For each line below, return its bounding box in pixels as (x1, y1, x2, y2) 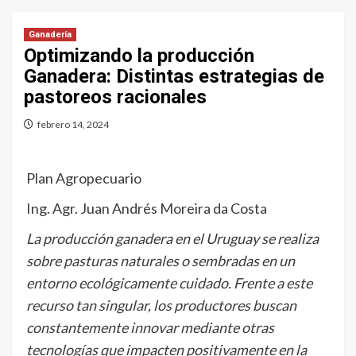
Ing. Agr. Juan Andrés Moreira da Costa (26, 199, 269, 217)
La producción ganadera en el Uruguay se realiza (26, 230, 319, 247)
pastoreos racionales (24, 86, 211, 108)
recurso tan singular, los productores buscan (26, 296, 296, 314)
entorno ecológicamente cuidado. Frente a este (26, 274, 312, 292)
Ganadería (29, 29, 72, 40)
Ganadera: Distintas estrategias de (24, 65, 324, 87)
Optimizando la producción (24, 44, 254, 67)
